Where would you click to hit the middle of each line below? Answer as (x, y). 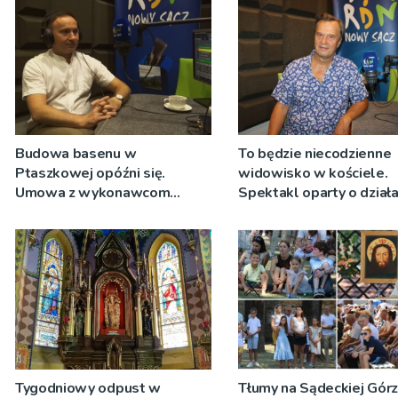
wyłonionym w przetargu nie (107, 212)
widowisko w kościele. (313, 173)
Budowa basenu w (76, 153)
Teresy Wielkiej (291, 212)
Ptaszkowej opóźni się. (90, 173)
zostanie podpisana (80, 231)
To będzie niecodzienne (315, 153)
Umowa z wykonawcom (93, 192)
